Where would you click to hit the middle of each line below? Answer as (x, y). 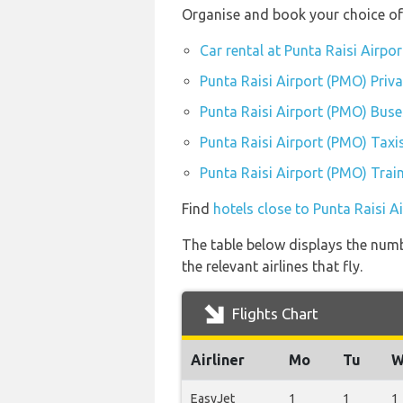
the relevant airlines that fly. (272, 266)
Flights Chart (273, 313)
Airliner (218, 360)
